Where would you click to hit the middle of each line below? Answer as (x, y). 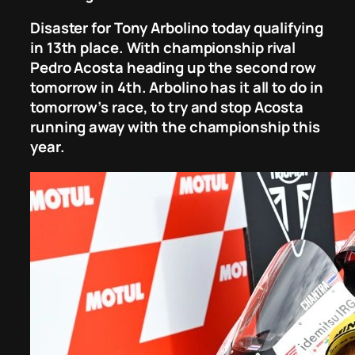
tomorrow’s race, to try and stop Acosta (167, 107)
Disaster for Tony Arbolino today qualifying (177, 28)
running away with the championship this (176, 127)
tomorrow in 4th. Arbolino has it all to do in (177, 88)
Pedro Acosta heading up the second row (174, 68)
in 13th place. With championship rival (163, 48)
